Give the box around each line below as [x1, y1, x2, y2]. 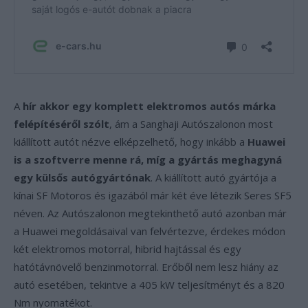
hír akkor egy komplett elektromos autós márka [23, 99, 276, 113]
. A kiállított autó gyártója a [151, 170, 276, 184]
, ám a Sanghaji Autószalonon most [109, 117, 273, 131]
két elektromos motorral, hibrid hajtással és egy [14, 242, 241, 256]
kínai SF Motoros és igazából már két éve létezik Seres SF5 [14, 188, 291, 202]
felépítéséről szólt [14, 117, 109, 131]
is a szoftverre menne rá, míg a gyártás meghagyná [14, 153, 282, 166]
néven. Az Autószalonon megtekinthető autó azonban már [14, 206, 287, 220]
